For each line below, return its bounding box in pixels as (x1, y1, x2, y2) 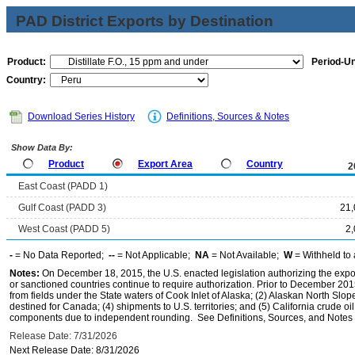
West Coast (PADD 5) (18, 223, 110, 235)
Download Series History (28, 111, 135, 122)
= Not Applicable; (115, 250, 195, 261)
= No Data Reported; (13, 250, 109, 261)
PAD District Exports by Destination (16, 13, 273, 29)
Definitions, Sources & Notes (166, 111, 289, 122)
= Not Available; (209, 250, 284, 261)
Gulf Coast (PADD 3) (18, 202, 106, 213)
